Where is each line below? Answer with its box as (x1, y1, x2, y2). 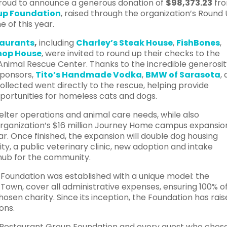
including (37, 36, 77, 49)
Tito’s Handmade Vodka (35, 68, 142, 81)
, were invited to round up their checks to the (42, 47, 220, 59)
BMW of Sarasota (145, 68, 221, 81)
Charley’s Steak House (76, 36, 173, 49)
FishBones (176, 36, 220, 49)
